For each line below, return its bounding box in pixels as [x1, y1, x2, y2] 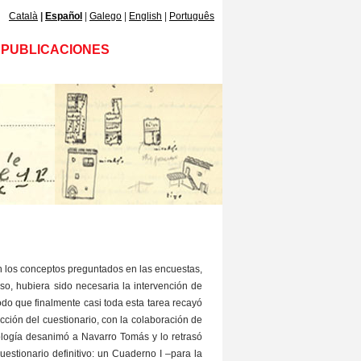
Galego [89, 10, 122, 22]
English [129, 10, 162, 22]
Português [169, 10, 214, 22]
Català [9, 10, 38, 22]
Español [45, 10, 82, 22]
